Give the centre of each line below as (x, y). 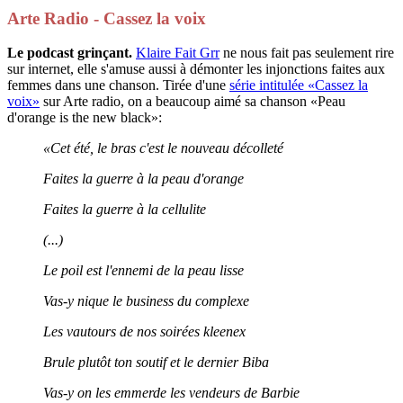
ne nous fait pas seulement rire (307, 53)
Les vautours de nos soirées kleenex (144, 332)
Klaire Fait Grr (178, 53)
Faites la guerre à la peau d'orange (143, 179)
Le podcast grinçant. (70, 53)
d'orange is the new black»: (85, 118)
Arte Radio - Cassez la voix (107, 18)
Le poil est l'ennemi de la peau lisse (143, 271)
